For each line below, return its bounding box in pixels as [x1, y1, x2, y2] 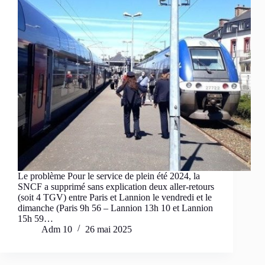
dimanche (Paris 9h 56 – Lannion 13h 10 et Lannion [18, 203, 213, 214]
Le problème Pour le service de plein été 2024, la [18, 171, 200, 182]
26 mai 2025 [85, 224, 132, 235]
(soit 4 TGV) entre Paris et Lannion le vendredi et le [18, 192, 212, 203]
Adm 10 [41, 224, 72, 235]
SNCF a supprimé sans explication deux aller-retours [18, 182, 214, 192]
